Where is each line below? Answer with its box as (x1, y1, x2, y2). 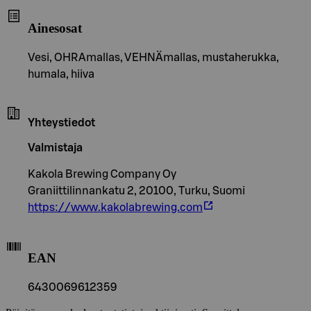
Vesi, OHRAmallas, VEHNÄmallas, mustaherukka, (28, 51, 279, 63)
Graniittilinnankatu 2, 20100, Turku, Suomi (28, 185, 245, 196)
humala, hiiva (28, 68, 94, 80)
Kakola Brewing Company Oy (28, 168, 176, 180)
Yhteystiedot (28, 117, 95, 128)
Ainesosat (28, 20, 82, 35)
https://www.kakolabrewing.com (28, 201, 203, 213)
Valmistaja (28, 142, 83, 153)
